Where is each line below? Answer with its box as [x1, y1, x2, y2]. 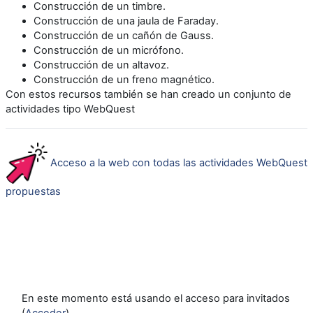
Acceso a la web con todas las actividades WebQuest [50, 156, 307, 169]
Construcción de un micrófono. [34, 43, 184, 57]
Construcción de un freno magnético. [34, 73, 214, 86]
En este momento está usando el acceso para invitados [22, 292, 290, 305]
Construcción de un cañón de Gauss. [34, 29, 214, 42]
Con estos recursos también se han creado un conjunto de [6, 87, 291, 101]
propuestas [6, 184, 61, 198]
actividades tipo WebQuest [6, 102, 135, 115]
